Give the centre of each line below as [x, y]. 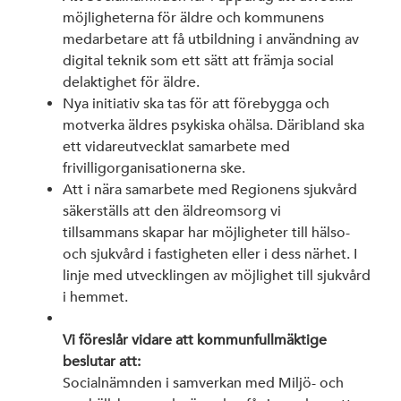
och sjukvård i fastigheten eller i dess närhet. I [210, 254]
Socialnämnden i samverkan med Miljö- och [203, 383]
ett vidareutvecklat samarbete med [176, 146]
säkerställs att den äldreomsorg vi [172, 211]
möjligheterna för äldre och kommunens [193, 17]
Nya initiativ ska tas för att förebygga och [196, 103]
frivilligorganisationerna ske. [154, 168]
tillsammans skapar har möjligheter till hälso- [206, 232]
